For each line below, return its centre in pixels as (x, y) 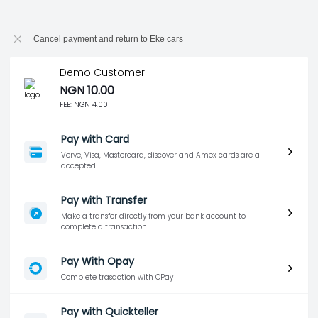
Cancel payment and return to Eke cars (108, 39)
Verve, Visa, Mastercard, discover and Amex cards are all (163, 155)
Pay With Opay (98, 261)
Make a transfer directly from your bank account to (153, 216)
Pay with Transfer (104, 200)
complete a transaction (104, 227)
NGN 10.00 (87, 91)
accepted (78, 166)
